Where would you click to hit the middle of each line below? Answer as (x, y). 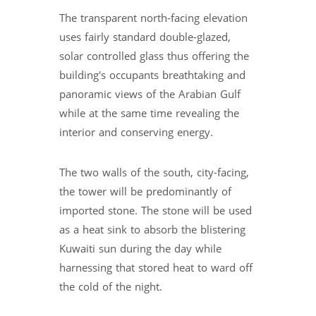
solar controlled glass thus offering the (154, 56)
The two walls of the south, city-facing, (154, 173)
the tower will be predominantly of (145, 192)
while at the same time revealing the (149, 114)
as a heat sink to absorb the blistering (152, 230)
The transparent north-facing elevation (153, 18)
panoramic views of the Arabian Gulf (150, 95)
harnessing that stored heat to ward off (156, 268)
